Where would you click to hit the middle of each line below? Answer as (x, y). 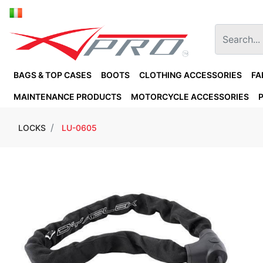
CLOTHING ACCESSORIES (190, 75)
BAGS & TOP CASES (53, 75)
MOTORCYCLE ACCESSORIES (190, 96)
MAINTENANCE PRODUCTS (68, 96)
